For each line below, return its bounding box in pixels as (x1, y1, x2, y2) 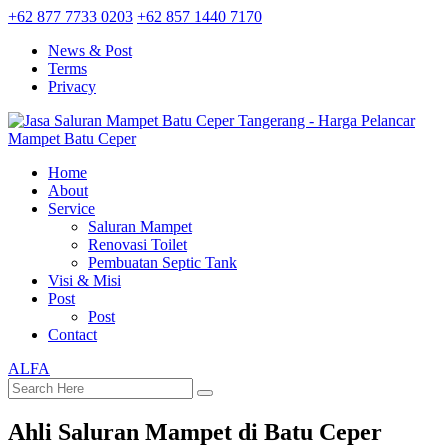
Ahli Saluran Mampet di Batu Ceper (8, 418, 382, 445)
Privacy (48, 78, 96, 95)
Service (48, 200, 95, 217)
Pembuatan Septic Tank (88, 254, 237, 271)
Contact (48, 326, 97, 343)
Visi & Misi (48, 272, 121, 289)
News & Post (48, 42, 132, 59)
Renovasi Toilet (88, 236, 187, 253)
